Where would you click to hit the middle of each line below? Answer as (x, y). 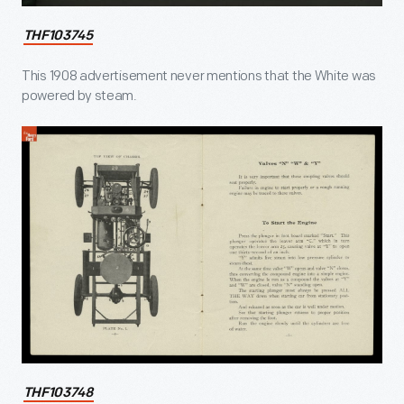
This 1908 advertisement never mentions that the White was (199, 76)
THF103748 (58, 394)
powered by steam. (79, 96)
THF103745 (58, 36)
